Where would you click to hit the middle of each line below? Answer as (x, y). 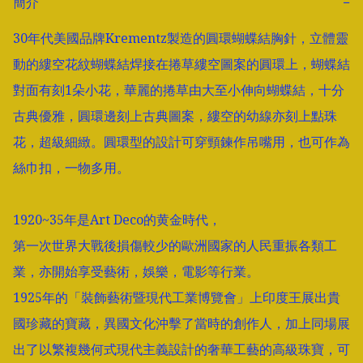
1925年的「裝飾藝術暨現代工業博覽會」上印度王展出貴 (177, 298)
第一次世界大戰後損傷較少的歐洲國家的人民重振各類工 (175, 246)
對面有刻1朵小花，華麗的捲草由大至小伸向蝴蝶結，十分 (179, 90)
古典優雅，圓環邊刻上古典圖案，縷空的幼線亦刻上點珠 (175, 116)
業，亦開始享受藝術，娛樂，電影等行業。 (136, 272)
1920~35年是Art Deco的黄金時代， (117, 220)
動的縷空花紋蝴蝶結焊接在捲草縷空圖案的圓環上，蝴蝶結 (181, 64)
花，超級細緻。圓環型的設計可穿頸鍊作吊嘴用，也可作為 (181, 142)
